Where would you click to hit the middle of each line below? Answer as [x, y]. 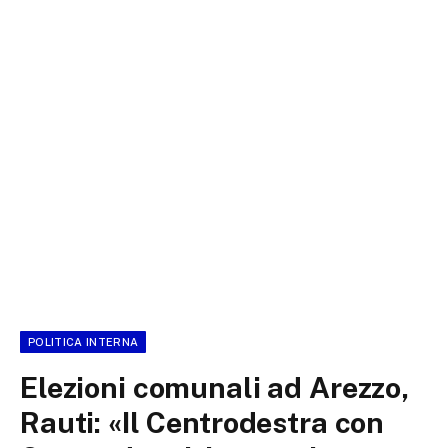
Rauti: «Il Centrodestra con [202, 422]
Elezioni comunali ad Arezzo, [214, 387]
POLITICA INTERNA [83, 342]
